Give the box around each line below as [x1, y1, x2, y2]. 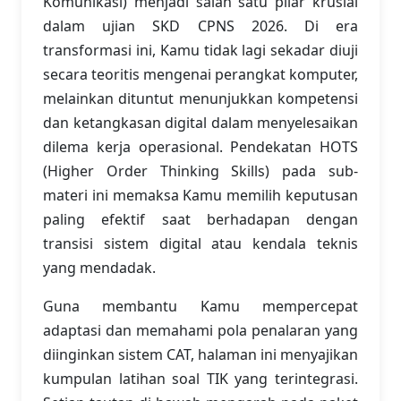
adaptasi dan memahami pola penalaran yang [43, 320, 358, 340]
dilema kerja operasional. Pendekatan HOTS [43, 137, 358, 157]
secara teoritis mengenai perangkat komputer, [43, 64, 358, 84]
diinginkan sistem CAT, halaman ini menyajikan [43, 345, 358, 364]
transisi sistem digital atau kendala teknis [43, 234, 358, 253]
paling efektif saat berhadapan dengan [43, 209, 358, 229]
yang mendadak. [43, 258, 156, 277]
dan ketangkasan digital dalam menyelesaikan [43, 113, 358, 132]
